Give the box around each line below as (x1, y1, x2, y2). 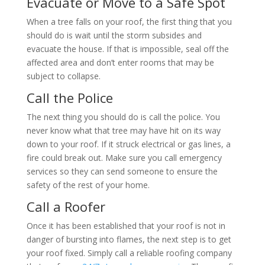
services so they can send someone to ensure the (26, 166, 218, 177)
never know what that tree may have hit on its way (26, 125, 221, 136)
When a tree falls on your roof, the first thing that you (26, 16, 232, 27)
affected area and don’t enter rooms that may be (26, 57, 214, 68)
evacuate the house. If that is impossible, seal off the (26, 43, 229, 54)
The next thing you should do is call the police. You (26, 111, 220, 122)
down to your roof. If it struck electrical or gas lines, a (26, 138, 231, 150)
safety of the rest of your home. (26, 179, 152, 190)
